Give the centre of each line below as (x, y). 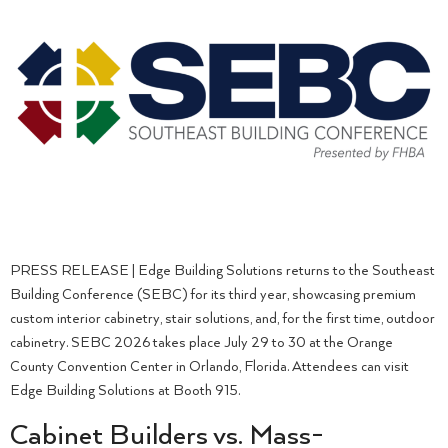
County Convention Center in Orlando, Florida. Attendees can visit (209, 366)
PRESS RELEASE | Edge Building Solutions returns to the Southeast (222, 270)
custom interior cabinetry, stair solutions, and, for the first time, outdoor (222, 318)
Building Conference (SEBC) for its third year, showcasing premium (213, 294)
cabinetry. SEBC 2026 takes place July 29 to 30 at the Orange (201, 342)
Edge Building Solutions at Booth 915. (125, 390)
